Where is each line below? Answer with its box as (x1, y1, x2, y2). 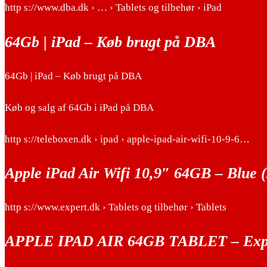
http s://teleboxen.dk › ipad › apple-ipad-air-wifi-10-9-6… (5, 133, 250, 145)
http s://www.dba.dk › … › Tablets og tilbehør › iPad (5, 2, 222, 14)
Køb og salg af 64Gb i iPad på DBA (5, 101, 154, 113)
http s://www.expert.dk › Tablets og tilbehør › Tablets (5, 201, 226, 213)
